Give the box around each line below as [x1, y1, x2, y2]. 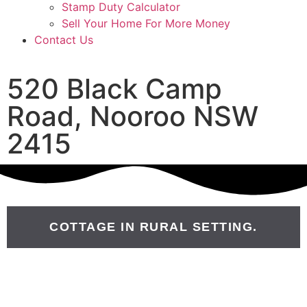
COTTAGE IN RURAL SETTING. [49, 219, 258, 234]
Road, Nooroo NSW [7, 99, 258, 133]
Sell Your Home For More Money [62, 16, 230, 30]
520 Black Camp [7, 72, 222, 106]
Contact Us [34, 33, 93, 47]
